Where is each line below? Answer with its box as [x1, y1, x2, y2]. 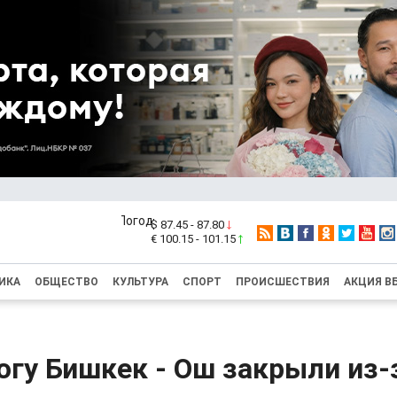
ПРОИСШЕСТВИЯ [236, 276, 330, 288]
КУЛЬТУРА [113, 276, 168, 288]
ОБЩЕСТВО [35, 276, 98, 288]
